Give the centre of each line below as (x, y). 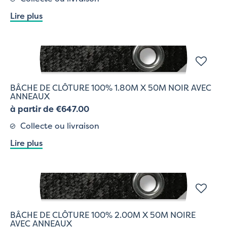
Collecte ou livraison (60, 125)
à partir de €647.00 (50, 109)
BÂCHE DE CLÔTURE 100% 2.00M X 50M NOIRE (103, 215)
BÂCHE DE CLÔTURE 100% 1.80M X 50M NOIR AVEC (111, 87)
